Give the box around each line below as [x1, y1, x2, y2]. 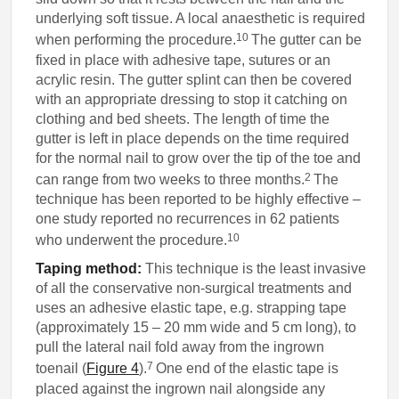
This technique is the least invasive [142, 261, 367, 277]
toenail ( [36, 361, 87, 377]
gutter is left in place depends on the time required [36, 130, 350, 146]
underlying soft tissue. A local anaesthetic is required [36, 11, 366, 27]
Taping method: [36, 261, 142, 277]
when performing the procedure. [36, 32, 237, 48]
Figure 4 [86, 361, 140, 377]
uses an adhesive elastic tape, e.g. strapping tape [36, 300, 347, 316]
